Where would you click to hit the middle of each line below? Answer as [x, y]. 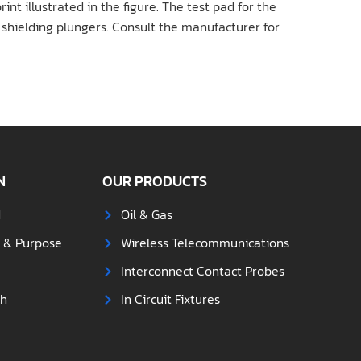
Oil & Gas [146, 214]
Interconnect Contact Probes [202, 271]
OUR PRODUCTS [155, 181]
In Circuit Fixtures [170, 299]
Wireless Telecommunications [205, 243]
